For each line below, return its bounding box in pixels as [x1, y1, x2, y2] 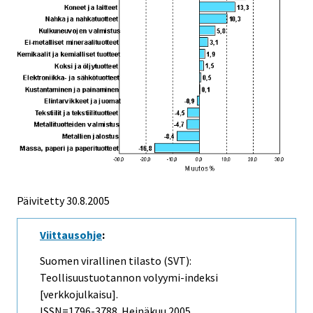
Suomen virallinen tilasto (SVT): [40, 254, 191, 268]
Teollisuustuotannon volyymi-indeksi [40, 270, 218, 285]
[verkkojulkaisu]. [40, 287, 118, 302]
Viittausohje [40, 228, 102, 242]
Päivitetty [17, 194, 64, 208]
